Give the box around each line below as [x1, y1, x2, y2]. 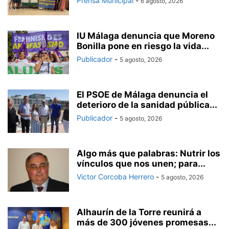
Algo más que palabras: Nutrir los [77, 148, 220, 158]
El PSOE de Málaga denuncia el [77, 89, 208, 100]
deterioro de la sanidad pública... [77, 99, 217, 110]
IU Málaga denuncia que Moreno [77, 30, 215, 41]
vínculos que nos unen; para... [77, 158, 205, 169]
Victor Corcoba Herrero [77, 172, 154, 181]
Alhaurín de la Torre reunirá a [77, 207, 201, 217]
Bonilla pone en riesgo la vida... [77, 40, 209, 51]
